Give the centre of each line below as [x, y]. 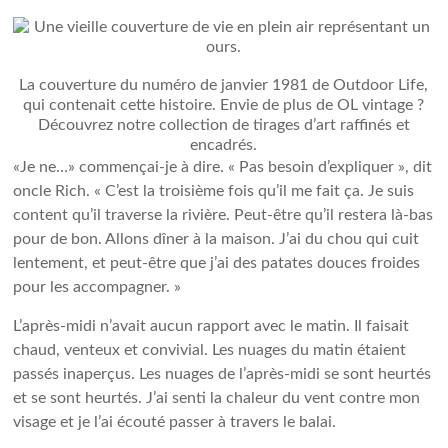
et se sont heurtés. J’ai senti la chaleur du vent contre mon [217, 398]
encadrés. [224, 145]
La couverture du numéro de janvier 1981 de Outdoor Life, [224, 85]
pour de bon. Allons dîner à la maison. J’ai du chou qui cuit [216, 239]
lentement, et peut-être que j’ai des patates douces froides [217, 263]
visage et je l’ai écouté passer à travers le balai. [175, 422]
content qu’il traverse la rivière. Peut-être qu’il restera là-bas [223, 215]
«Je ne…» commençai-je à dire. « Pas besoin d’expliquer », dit [223, 167]
